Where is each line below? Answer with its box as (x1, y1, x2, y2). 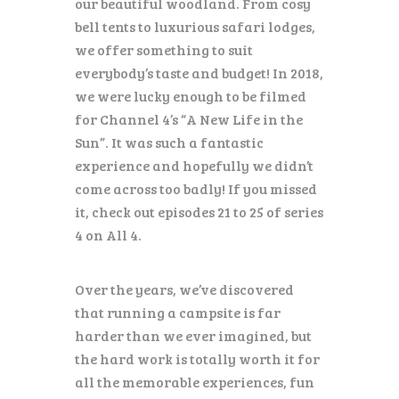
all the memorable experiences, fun (75, 372, 314, 392)
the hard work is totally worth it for (75, 349, 320, 369)
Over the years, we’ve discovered (75, 280, 294, 299)
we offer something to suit (75, 39, 253, 59)
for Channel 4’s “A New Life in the (75, 109, 303, 128)
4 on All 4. (75, 224, 142, 244)
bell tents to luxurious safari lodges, (75, 16, 315, 36)
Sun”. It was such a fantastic (75, 132, 264, 151)
